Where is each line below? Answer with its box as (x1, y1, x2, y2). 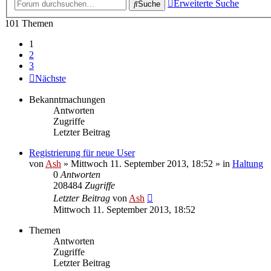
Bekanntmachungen (29, 94, 105, 105)
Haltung (232, 158, 263, 169)
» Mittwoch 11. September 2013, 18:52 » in (61, 158, 232, 169)
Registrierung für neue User (29, 147, 135, 158)
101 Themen (5, 18, 53, 28)
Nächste (35, 73, 66, 83)
